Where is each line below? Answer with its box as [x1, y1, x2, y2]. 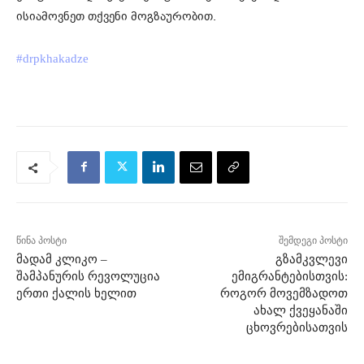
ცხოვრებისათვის [245, 320, 348, 334]
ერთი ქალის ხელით [16, 286, 136, 300]
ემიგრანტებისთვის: [231, 269, 348, 283]
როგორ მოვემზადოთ [219, 286, 348, 300]
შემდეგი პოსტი [278, 234, 348, 246]
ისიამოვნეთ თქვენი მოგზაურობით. [16, 7, 216, 24]
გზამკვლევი [275, 252, 348, 266]
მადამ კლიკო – [16, 252, 107, 266]
